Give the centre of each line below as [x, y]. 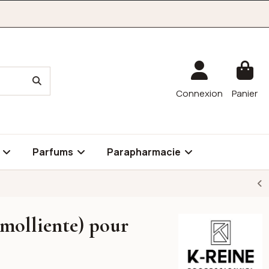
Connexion [200, 93]
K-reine [192, 220]
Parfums [54, 152]
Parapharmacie [145, 152]
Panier [245, 93]
